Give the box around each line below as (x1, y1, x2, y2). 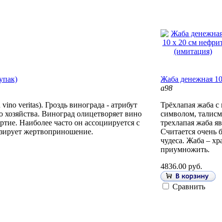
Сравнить (172, 182, 205, 191)
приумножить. (161, 145, 210, 154)
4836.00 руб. (161, 162, 202, 171)
